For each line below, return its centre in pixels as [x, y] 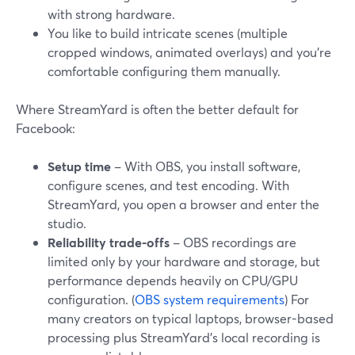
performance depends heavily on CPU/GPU [173, 280]
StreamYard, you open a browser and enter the [183, 204]
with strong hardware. [111, 14]
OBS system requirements [210, 299]
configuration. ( [91, 299]
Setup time [79, 166]
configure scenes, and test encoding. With [168, 185]
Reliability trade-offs [109, 242]
